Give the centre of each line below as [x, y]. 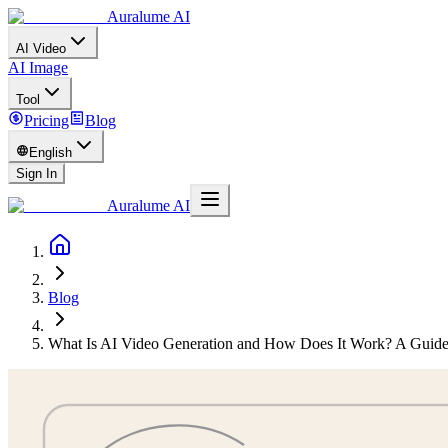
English [51, 152]
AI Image [38, 67]
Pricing [46, 120]
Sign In [36, 173]
